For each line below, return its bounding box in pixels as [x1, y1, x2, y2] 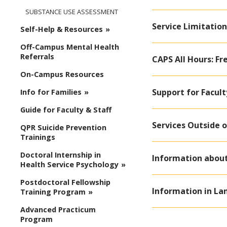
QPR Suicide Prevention [20, 123, 106, 133]
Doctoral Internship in [20, 150, 101, 160]
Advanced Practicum [20, 205, 96, 215]
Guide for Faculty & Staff [20, 105, 111, 115]
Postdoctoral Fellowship [20, 177, 110, 187]
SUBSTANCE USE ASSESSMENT [25, 7, 118, 17]
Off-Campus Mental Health [20, 42, 119, 52]
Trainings [20, 132, 55, 142]
